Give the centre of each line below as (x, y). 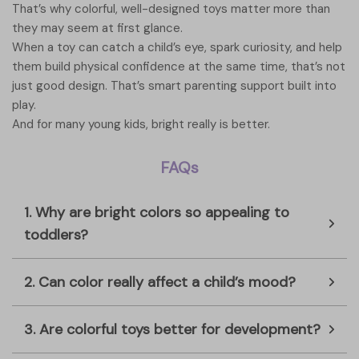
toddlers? (56, 235)
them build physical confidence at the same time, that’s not (179, 67)
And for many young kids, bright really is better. (141, 125)
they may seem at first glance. (97, 28)
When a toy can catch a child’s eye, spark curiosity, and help (177, 48)
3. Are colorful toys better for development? (172, 330)
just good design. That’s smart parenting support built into (174, 86)
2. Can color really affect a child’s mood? (160, 282)
